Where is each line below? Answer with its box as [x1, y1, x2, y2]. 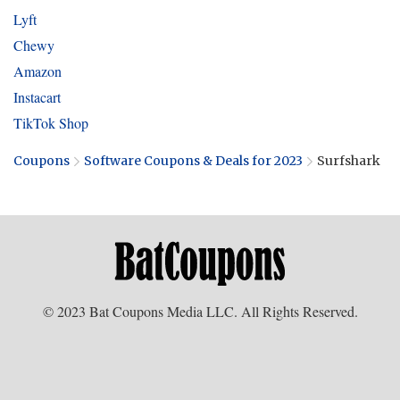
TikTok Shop [13, 113, 88, 132]
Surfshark [317, 153, 380, 169]
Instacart [13, 87, 61, 106]
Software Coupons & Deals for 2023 [84, 153, 303, 169]
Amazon [13, 62, 62, 80]
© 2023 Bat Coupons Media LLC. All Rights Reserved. [42, 302, 358, 321]
